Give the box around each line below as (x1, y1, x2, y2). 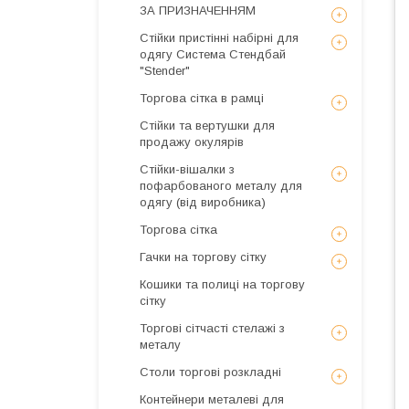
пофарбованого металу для (140, 179, 302, 193)
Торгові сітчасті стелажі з (140, 321, 285, 335)
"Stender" (140, 64, 190, 78)
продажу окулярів (140, 135, 244, 149)
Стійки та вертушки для (140, 119, 275, 132)
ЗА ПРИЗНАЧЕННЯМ (140, 4, 256, 17)
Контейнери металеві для (140, 393, 284, 406)
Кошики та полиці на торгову (140, 278, 305, 291)
